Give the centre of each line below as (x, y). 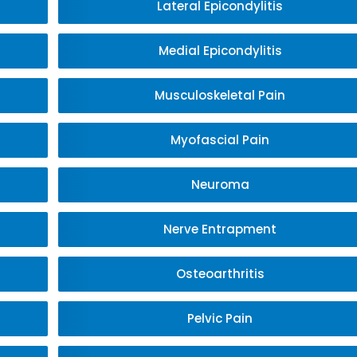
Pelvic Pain (220, 318)
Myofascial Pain (220, 140)
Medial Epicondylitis (220, 51)
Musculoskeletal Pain (220, 95)
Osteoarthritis (220, 274)
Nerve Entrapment (220, 229)
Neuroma (220, 184)
